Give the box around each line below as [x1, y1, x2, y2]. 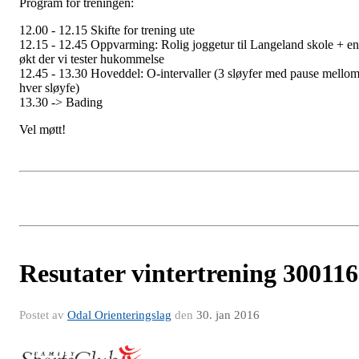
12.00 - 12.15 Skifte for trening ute [19, 23, 195, 37]
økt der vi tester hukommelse [19, 52, 164, 66]
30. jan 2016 [196, 309, 260, 321]
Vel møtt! [19, 123, 66, 136]
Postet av [19, 309, 67, 321]
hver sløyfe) [19, 81, 79, 95]
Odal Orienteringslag [67, 309, 171, 321]
